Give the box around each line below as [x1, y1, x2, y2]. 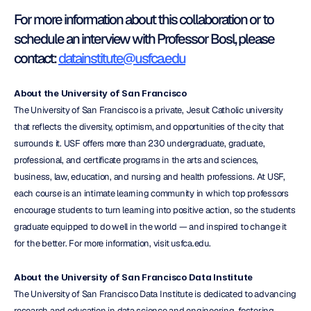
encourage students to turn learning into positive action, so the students [14, 203, 296, 216]
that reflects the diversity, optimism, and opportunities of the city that [14, 120, 284, 133]
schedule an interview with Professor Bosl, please [14, 29, 274, 48]
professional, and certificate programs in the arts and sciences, [14, 153, 258, 166]
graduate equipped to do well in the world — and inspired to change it [14, 220, 287, 233]
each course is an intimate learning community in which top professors [14, 187, 289, 199]
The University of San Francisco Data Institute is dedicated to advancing [14, 287, 296, 300]
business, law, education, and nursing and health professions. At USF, [14, 170, 285, 183]
